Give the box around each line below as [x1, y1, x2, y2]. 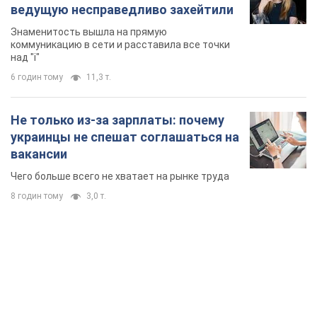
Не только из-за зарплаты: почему [11, 112, 224, 127]
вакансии [11, 146, 67, 161]
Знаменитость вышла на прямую [11, 25, 167, 38]
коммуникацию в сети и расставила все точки [11, 38, 230, 50]
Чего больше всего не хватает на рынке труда [11, 170, 229, 182]
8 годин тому [11, 190, 63, 201]
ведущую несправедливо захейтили [11, 1, 234, 17]
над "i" [11, 51, 40, 63]
